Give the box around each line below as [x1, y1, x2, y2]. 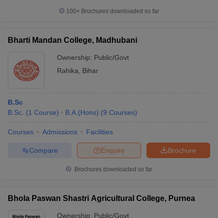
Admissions [42, 128, 77, 136]
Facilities [86, 128, 113, 136]
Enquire [101, 146, 125, 154]
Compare [29, 146, 58, 154]
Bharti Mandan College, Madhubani [8, 36, 137, 44]
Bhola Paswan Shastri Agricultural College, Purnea [8, 194, 195, 202]
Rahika [57, 67, 78, 74]
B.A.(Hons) [65, 109, 99, 116]
